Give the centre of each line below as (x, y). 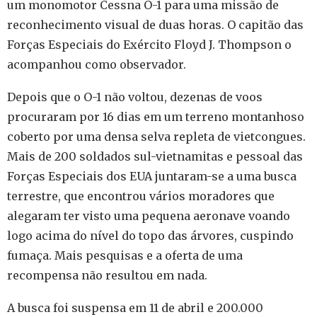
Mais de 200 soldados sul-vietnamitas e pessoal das (155, 156)
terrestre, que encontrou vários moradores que (141, 196)
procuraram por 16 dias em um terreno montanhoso (156, 116)
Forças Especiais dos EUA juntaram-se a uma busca (152, 176)
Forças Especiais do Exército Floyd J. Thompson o (149, 44)
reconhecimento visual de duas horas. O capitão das (155, 24)
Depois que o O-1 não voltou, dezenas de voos (135, 97)
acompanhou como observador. (97, 64)
